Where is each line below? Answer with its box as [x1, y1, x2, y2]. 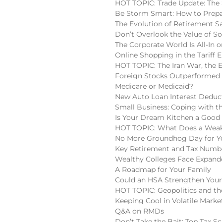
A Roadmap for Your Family [115, 165, 211, 174]
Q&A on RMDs [115, 207, 164, 216]
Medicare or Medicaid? [115, 82, 193, 91]
